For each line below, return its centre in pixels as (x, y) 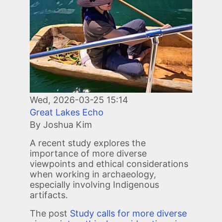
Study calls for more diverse (128, 214)
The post (50, 214)
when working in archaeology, (93, 174)
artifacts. (49, 195)
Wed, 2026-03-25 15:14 (79, 100)
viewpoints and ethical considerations (109, 164)
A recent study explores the (88, 143)
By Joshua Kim (61, 125)
